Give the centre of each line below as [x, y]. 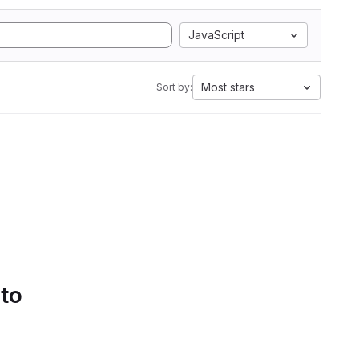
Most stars [228, 87]
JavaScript [216, 35]
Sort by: [174, 87]
